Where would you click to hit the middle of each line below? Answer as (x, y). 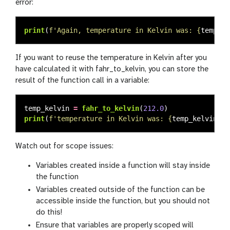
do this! (49, 213)
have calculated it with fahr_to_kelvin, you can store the (112, 70)
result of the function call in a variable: (82, 81)
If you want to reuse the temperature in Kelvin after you (111, 58)
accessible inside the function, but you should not (123, 202)
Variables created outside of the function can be (120, 190)
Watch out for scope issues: (64, 147)
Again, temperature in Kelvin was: (127, 31)
